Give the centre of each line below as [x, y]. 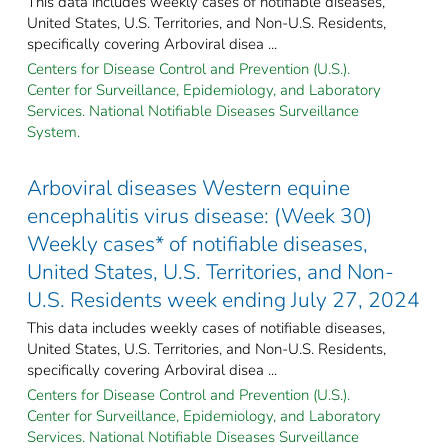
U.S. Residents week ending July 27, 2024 [223, 299]
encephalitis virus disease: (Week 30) [199, 215]
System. [53, 131]
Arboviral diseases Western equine [188, 187]
